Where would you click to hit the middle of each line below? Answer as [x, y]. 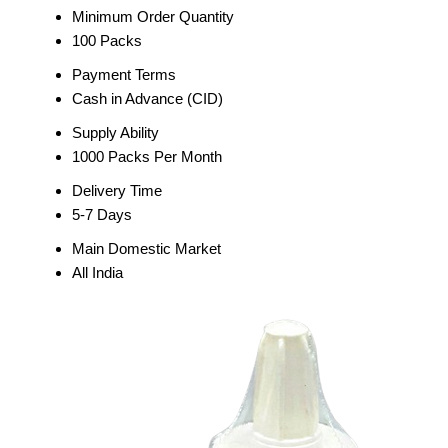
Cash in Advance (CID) [147, 98]
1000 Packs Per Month [147, 156]
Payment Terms [124, 74]
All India [97, 272]
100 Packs [107, 40]
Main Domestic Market [146, 248]
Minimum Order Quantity [153, 16]
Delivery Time [117, 190]
